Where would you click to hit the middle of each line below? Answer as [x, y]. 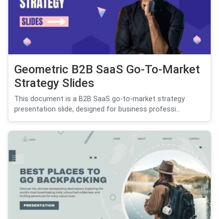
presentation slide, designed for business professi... [97, 109]
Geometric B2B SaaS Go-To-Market [107, 69]
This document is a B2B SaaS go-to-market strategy [99, 99]
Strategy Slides [54, 83]
